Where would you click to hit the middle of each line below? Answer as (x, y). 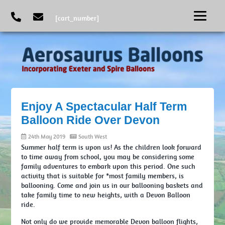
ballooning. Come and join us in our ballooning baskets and (112, 185)
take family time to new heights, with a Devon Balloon (106, 195)
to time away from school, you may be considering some (108, 156)
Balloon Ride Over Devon (91, 120)
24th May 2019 (48, 136)
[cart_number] (76, 18)
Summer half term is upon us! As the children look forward (111, 147)
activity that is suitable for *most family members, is (103, 176)
